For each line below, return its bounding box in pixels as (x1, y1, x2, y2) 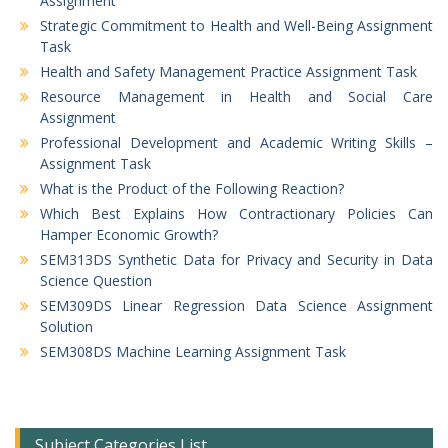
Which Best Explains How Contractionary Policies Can (40, 203, 433, 223)
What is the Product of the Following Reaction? (40, 178, 344, 198)
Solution (40, 316, 93, 336)
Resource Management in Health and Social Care (40, 86, 433, 106)
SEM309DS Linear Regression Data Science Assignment (40, 295, 433, 315)
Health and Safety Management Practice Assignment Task (40, 61, 417, 81)
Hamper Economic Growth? (40, 224, 218, 244)
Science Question (40, 270, 152, 290)
